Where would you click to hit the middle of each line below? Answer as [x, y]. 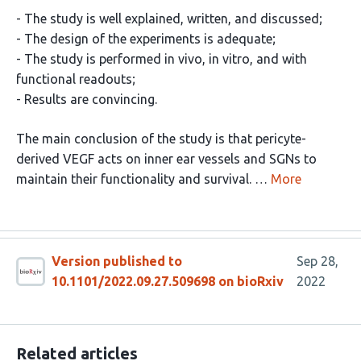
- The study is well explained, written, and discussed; [169, 19]
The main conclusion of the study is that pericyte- [161, 139]
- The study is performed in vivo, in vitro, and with [162, 59]
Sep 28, [317, 261]
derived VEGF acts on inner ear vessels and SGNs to [166, 159]
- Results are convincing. [87, 100]
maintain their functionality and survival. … [142, 179]
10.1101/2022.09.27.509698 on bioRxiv [168, 282]
